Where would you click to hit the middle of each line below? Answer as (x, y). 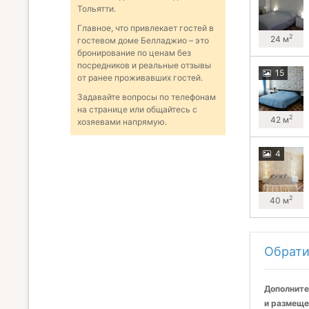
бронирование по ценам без (134, 53)
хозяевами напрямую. (122, 122)
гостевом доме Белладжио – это (143, 41)
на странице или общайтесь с (137, 110)
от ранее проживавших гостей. (140, 78)
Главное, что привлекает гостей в (146, 28)
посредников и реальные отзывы (144, 66)
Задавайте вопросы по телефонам (147, 97)
